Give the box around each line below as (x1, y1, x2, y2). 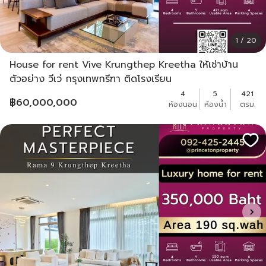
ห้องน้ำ (204, 99, 227, 110)
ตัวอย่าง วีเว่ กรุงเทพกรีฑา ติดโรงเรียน (9, 71, 172, 86)
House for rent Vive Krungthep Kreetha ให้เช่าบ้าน (9, 57, 238, 72)
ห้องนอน (169, 99, 197, 110)
